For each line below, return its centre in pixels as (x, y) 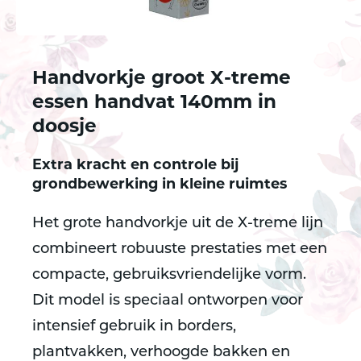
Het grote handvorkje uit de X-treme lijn (178, 224)
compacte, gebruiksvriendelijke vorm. (169, 275)
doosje (64, 128)
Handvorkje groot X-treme (162, 79)
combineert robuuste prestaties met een (180, 249)
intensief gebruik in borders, (134, 327)
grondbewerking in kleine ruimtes (160, 185)
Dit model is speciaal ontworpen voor (168, 301)
